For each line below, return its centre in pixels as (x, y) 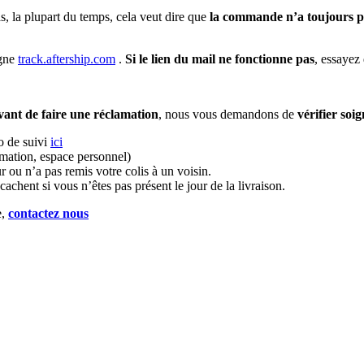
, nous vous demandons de (228, 114)
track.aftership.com (67, 58)
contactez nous (48, 213)
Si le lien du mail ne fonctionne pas (220, 58)
